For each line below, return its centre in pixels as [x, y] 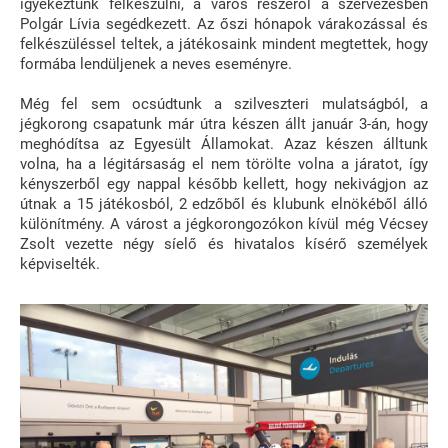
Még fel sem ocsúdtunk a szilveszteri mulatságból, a [224, 103]
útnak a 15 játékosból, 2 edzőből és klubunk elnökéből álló [224, 203]
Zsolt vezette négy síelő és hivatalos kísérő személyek [224, 243]
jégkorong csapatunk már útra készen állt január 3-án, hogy [224, 123]
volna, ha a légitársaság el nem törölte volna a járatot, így [224, 163]
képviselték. [60, 263]
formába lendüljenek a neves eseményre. [156, 63]
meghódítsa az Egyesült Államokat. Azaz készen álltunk [224, 143]
